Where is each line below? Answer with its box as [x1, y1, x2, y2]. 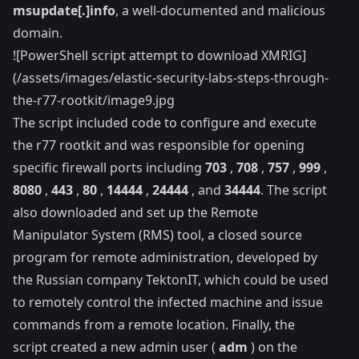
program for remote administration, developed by [13, 248, 317, 266]
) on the [248, 337, 297, 356]
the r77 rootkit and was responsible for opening [13, 135, 305, 154]
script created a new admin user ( [13, 337, 219, 356]
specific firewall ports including [13, 158, 205, 176]
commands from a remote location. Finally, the [13, 315, 295, 333]
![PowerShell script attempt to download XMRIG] [13, 46, 306, 64]
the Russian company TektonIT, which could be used [13, 270, 329, 288]
